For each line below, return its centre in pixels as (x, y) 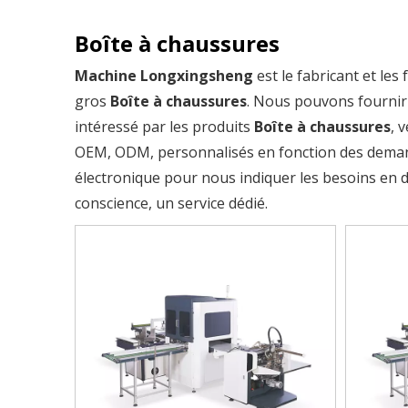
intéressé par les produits (164, 127)
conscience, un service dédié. (171, 203)
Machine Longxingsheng (164, 76)
